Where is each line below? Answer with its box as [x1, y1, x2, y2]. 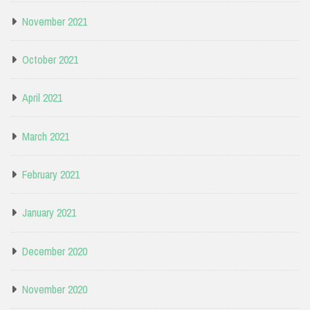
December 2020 [22, 243, 87, 259]
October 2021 [22, 51, 78, 67]
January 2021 [22, 205, 76, 221]
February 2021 [22, 167, 80, 183]
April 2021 [22, 90, 62, 106]
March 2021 [22, 128, 69, 144]
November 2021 [22, 13, 87, 29]
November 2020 [22, 282, 87, 298]
